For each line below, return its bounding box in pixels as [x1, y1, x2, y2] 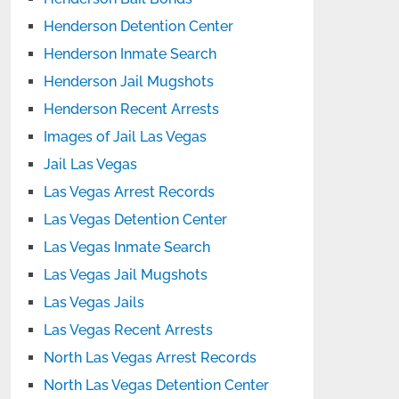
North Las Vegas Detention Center [44, 377, 270, 394]
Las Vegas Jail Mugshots [44, 266, 208, 283]
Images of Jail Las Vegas [44, 128, 208, 145]
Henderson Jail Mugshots [44, 73, 215, 90]
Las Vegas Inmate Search [44, 239, 211, 256]
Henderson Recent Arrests [44, 101, 220, 118]
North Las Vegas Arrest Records [44, 349, 257, 366]
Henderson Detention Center [44, 18, 234, 35]
